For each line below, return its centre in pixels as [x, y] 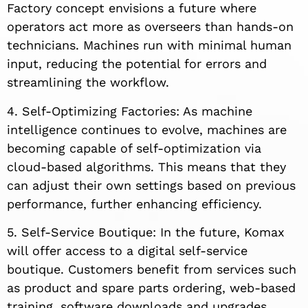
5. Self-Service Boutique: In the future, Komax [146, 232]
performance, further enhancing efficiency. [134, 203]
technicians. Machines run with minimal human [149, 45]
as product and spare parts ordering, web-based [151, 288]
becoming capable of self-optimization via [134, 148]
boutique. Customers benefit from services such [152, 269]
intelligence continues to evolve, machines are [147, 129]
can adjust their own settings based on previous [151, 185]
